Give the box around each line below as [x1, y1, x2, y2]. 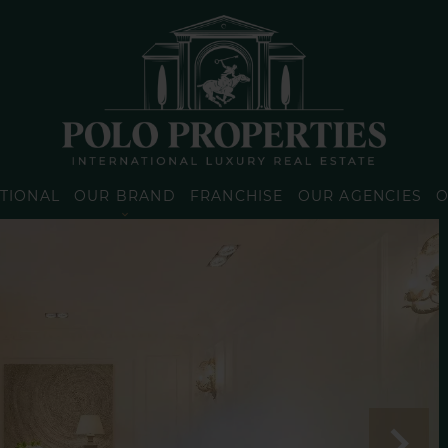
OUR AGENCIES [297, 187, 423, 205]
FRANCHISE [189, 187, 284, 205]
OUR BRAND [73, 187, 176, 205]
